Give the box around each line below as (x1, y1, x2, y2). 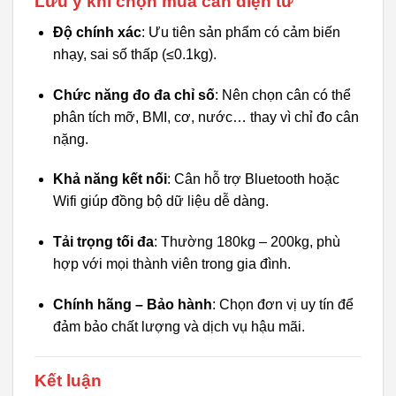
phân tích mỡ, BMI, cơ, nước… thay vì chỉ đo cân (52, 109, 359, 125)
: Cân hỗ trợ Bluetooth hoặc (166, 171, 339, 187)
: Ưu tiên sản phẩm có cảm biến (141, 24, 340, 40)
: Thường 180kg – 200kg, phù (153, 234, 340, 250)
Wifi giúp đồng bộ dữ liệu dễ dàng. (52, 194, 269, 209)
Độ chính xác (52, 24, 141, 40)
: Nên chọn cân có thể (214, 87, 351, 103)
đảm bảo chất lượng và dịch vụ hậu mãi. (52, 319, 305, 335)
